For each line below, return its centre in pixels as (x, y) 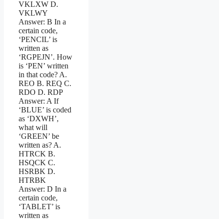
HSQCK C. (37, 162)
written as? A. (40, 145)
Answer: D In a (43, 189)
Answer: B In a (42, 22)
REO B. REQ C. (45, 83)
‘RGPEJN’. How (45, 57)
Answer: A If (39, 101)
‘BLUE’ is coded (45, 109)
